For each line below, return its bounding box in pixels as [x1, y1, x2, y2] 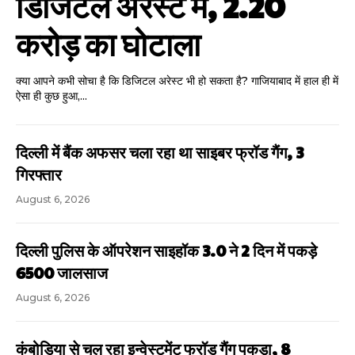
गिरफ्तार [16, 163, 62, 186]
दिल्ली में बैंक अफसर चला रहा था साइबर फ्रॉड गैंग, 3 [16, 141, 303, 164]
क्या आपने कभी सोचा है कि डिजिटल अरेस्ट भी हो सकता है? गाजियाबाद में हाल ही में [16, 74, 338, 89]
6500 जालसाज [16, 261, 108, 284]
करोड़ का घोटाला [16, 21, 200, 66]
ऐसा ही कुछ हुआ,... [16, 89, 87, 104]
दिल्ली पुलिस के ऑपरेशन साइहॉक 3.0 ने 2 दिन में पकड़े [16, 239, 317, 262]
